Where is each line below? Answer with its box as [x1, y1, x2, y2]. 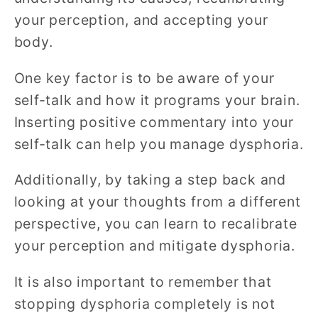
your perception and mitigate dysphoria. [13, 237, 295, 255]
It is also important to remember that [13, 273, 272, 290]
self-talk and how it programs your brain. [13, 91, 300, 109]
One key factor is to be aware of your [13, 69, 275, 87]
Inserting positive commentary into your [13, 113, 294, 131]
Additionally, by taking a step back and [13, 171, 286, 189]
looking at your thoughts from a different [13, 193, 301, 211]
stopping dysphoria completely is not [13, 295, 275, 312]
